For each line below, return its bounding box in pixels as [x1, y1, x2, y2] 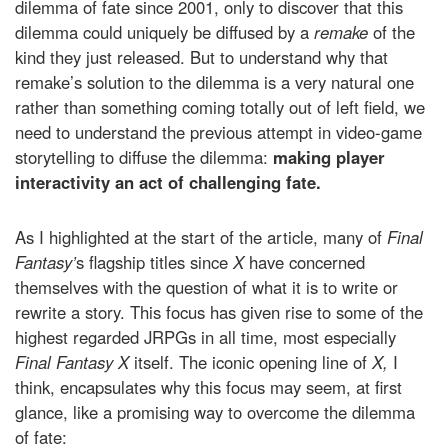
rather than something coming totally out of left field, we [15, 95, 425, 120]
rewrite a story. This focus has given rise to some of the [15, 300, 423, 325]
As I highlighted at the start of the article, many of [15, 225, 387, 250]
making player [273, 145, 385, 170]
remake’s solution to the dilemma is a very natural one [15, 70, 414, 95]
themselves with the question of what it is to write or [15, 275, 398, 300]
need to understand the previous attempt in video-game [15, 120, 422, 145]
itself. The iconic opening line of [134, 350, 372, 375]
